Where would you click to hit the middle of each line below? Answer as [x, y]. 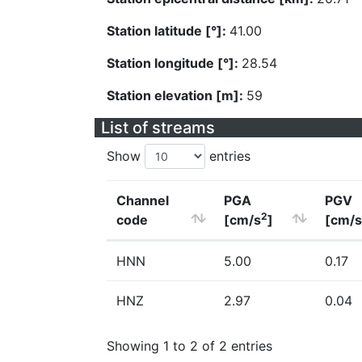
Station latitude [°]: [168, 31]
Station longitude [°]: [174, 63]
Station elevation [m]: [177, 95]
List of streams [158, 128]
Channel [143, 200]
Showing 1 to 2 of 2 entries [189, 345]
